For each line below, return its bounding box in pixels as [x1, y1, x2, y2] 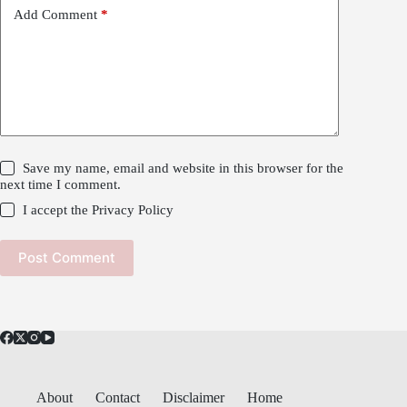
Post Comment [18, 249, 115, 267]
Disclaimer [163, 389, 224, 405]
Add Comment [14, 7, 97, 23]
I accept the [23, 202, 93, 217]
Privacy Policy [92, 202, 174, 217]
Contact [95, 389, 140, 405]
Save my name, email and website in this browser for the [23, 160, 344, 175]
